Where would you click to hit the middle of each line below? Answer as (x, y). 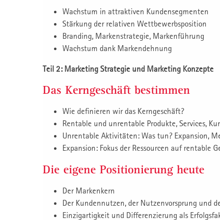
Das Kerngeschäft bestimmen (116, 90)
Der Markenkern (89, 191)
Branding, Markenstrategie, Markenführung (133, 36)
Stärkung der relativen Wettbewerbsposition (135, 24)
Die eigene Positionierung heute (124, 170)
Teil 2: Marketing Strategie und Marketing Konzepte (128, 69)
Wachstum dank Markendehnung (117, 48)
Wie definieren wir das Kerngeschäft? (123, 111)
